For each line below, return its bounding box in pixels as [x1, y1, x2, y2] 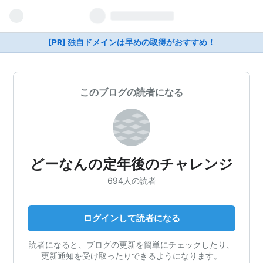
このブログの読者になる [80, 86, 183, 98]
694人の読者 [107, 175, 156, 186]
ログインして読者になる [83, 212, 180, 224]
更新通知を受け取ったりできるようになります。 [41, 250, 222, 261]
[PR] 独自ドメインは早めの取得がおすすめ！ [48, 38, 215, 47]
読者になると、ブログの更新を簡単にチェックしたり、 [29, 239, 234, 249]
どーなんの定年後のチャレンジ [30, 156, 233, 173]
